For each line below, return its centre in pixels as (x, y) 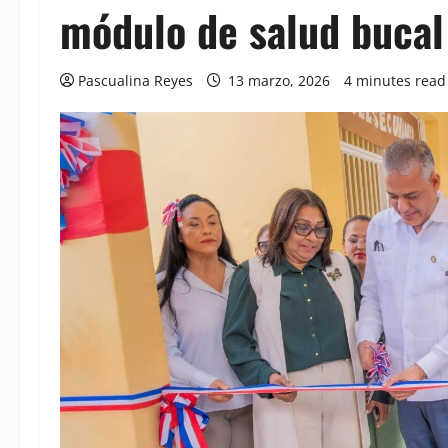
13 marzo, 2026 (279, 81)
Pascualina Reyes (135, 81)
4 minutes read (395, 81)
